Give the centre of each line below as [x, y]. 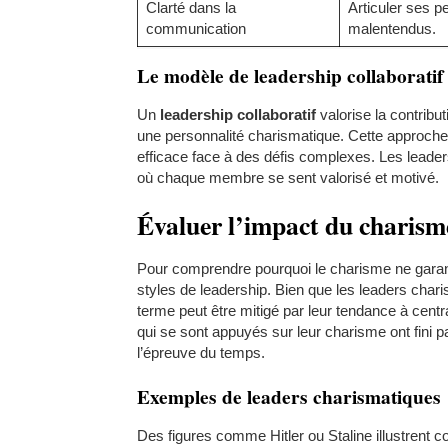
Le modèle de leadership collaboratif [290, 75]
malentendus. [391, 28]
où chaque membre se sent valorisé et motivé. [288, 177]
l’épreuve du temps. [201, 352]
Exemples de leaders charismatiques [289, 396]
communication [195, 28]
